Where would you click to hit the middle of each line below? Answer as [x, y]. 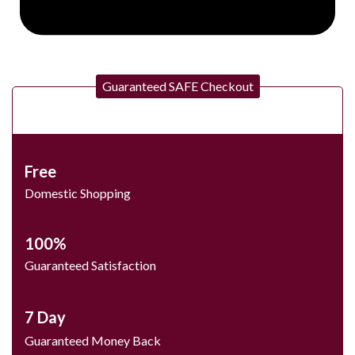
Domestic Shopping [78, 193]
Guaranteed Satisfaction [90, 265]
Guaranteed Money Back [93, 341]
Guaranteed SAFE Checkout [177, 86]
